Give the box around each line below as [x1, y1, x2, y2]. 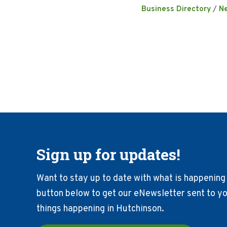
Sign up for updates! [36, 144, 180, 165]
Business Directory [141, 4, 211, 14]
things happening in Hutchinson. [36, 203, 164, 215]
